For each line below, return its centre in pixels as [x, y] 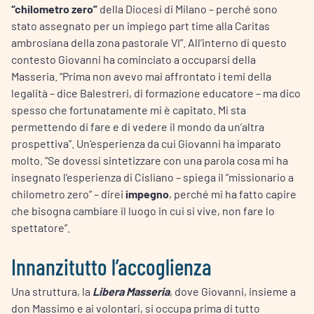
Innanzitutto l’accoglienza [111, 266]
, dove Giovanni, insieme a [233, 291]
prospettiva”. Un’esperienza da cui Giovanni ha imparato [146, 143]
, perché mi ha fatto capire [233, 193]
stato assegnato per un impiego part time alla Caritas [141, 25]
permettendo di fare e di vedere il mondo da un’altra [138, 126]
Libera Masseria [131, 291]
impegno [147, 193]
